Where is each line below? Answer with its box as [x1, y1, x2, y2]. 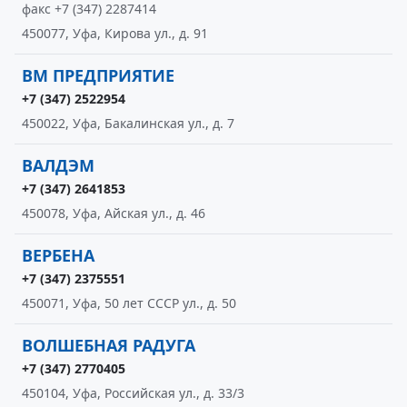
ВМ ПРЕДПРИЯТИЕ [22, 65, 174, 86]
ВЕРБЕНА [22, 244, 94, 266]
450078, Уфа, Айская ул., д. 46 [22, 204, 205, 222]
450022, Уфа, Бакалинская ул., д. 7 [22, 114, 234, 132]
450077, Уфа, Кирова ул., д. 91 [22, 25, 208, 42]
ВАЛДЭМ [22, 154, 94, 176]
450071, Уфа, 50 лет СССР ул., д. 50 [22, 294, 236, 312]
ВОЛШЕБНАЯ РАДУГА [22, 334, 195, 356]
